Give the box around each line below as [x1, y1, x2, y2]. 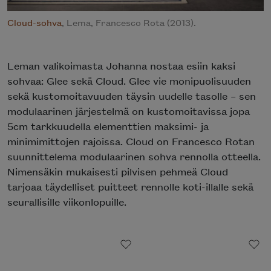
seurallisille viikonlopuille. [7, 195, 126, 209]
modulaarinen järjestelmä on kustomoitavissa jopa [7, 104, 250, 118]
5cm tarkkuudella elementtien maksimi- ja [7, 119, 209, 133]
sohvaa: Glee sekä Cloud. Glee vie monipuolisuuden [7, 74, 251, 88]
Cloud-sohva [7, 15, 62, 28]
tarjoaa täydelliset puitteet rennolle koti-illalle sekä [7, 180, 253, 194]
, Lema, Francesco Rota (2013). [62, 15, 196, 28]
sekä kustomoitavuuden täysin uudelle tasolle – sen [7, 89, 256, 103]
